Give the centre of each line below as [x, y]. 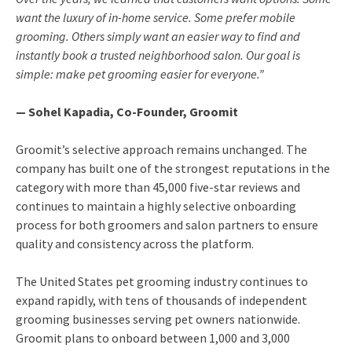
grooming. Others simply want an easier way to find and [158, 36]
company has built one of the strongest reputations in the [173, 168]
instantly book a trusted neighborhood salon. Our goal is [158, 55]
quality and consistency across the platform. [135, 244]
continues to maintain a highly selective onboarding [156, 206]
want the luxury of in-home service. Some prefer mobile [156, 17]
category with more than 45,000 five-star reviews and [158, 187]
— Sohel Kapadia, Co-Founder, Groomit [127, 112]
